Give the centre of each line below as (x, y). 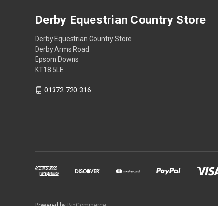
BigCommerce (87, 205)
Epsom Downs (57, 59)
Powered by (51, 205)
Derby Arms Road (62, 49)
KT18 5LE (49, 69)
